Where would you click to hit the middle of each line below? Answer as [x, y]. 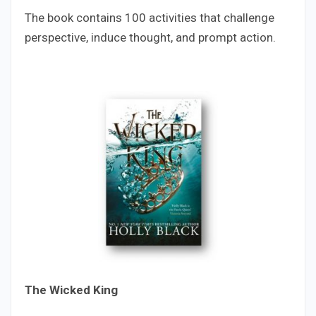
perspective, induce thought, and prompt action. [150, 37]
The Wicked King [71, 290]
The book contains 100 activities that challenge [150, 17]
